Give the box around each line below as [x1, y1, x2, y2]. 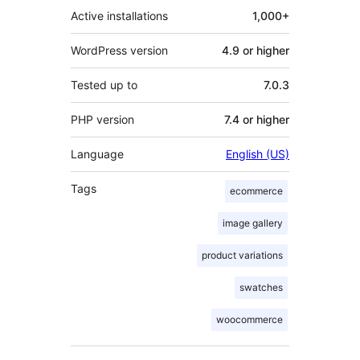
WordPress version [71, 43, 168, 58]
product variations [202, 249, 283, 262]
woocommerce [216, 313, 283, 326]
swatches [239, 281, 283, 294]
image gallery [223, 217, 283, 230]
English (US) [226, 147, 289, 162]
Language [71, 147, 124, 162]
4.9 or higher [222, 43, 289, 58]
